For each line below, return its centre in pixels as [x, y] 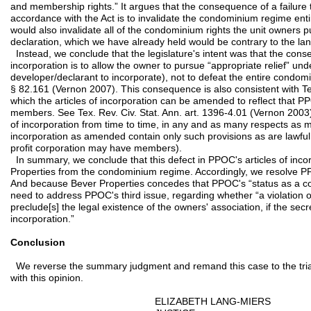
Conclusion [38, 242]
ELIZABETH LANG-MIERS [141, 301]
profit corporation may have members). [96, 148]
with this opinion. [47, 278]
